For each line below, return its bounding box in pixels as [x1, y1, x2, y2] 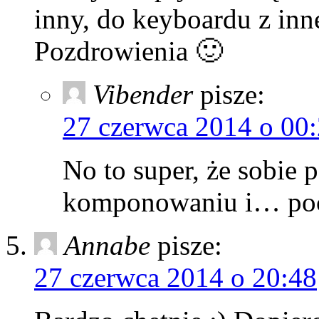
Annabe [64, 229, 150, 261]
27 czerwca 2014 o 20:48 [34, 261, 317, 293]
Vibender [93, 78, 193, 110]
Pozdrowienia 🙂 [34, 35, 223, 66]
